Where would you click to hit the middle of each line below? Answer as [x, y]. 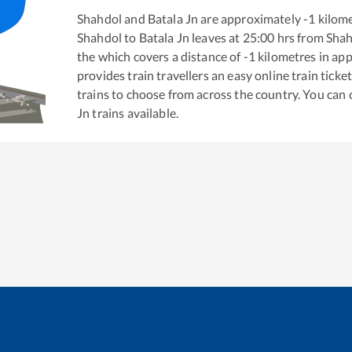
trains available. [134, 112]
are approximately [249, 18]
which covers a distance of [169, 56]
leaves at [215, 37]
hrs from [300, 37]
